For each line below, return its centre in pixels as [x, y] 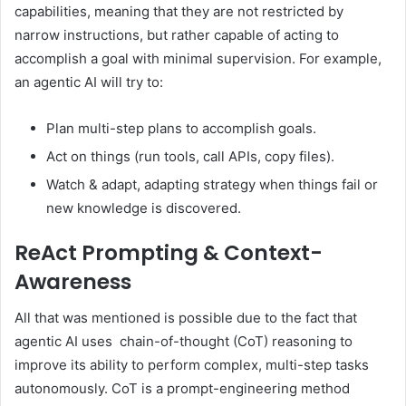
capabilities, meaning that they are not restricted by [179, 11]
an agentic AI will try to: [89, 82]
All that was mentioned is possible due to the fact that [186, 318]
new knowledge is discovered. [144, 208]
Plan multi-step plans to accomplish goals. [181, 128]
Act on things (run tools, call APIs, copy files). [190, 156]
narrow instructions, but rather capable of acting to [177, 34]
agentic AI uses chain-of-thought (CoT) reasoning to [184, 342]
